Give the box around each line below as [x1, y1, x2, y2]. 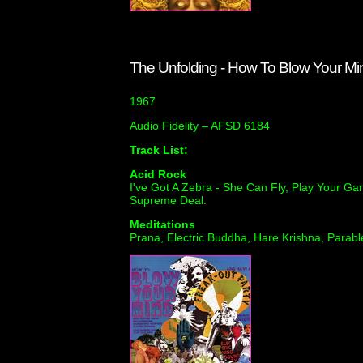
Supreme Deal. [130, 194, 207, 207]
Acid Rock [130, 168, 186, 181]
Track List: [130, 143, 188, 156]
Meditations [130, 218, 195, 231]
